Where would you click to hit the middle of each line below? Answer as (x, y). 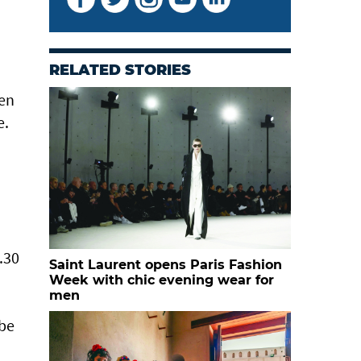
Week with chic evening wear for (162, 280)
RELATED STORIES (120, 70)
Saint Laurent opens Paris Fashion (166, 265)
